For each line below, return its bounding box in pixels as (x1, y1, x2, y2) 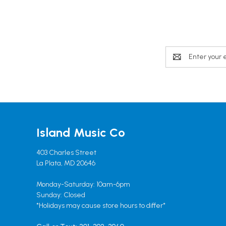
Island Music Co (36, 125, 125, 140)
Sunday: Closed (36, 190, 85, 199)
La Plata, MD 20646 (36, 158, 95, 167)
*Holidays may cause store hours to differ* (36, 201, 165, 210)
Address (165, 58, 191, 67)
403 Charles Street (36, 148, 96, 157)
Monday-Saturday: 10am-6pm (36, 180, 130, 189)
